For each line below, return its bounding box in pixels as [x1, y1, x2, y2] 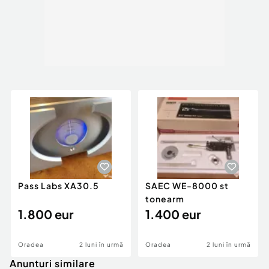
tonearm [145, 193, 184, 205]
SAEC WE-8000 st [145, 180, 229, 192]
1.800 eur [18, 207, 73, 222]
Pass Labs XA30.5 [18, 180, 99, 192]
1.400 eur [145, 207, 201, 222]
